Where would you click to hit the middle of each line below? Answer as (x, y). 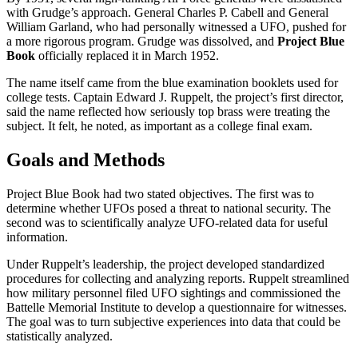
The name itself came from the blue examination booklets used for (172, 83)
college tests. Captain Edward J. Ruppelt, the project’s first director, (175, 97)
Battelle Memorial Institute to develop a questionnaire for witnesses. (177, 308)
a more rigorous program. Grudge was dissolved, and (142, 42)
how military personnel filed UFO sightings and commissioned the (173, 293)
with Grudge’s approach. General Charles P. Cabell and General (167, 13)
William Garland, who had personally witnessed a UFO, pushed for (176, 27)
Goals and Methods (86, 160)
